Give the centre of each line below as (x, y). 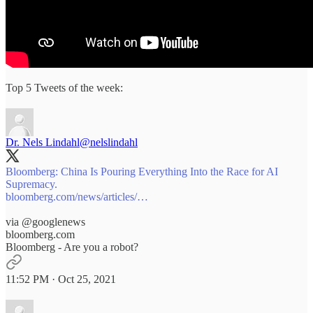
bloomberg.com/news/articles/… (77, 196)
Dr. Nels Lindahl (43, 142)
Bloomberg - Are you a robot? (72, 247)
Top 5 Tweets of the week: (64, 87)
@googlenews (53, 221)
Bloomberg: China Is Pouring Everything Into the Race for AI (142, 171)
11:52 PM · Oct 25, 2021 (61, 279)
